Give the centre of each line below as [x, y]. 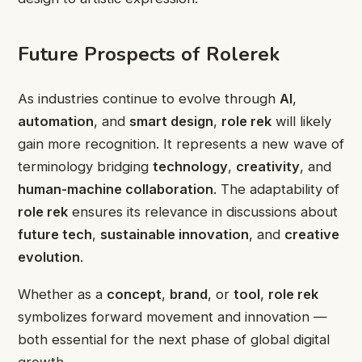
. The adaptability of [276, 189]
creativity [268, 166]
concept [134, 295]
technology [190, 166]
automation [56, 121]
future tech [55, 234]
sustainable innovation [175, 234]
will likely [301, 121]
